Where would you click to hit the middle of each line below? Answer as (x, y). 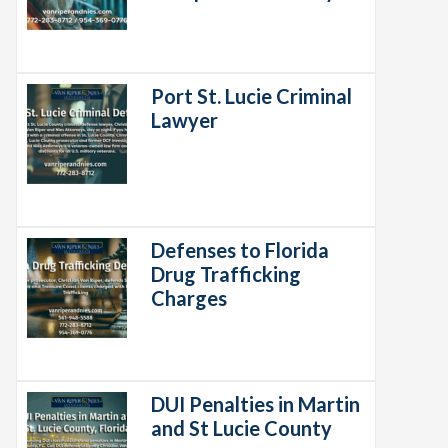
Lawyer (184, 120)
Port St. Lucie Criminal (251, 96)
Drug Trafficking (226, 274)
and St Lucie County (241, 428)
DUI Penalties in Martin (255, 404)
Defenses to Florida (240, 250)
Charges (189, 298)
